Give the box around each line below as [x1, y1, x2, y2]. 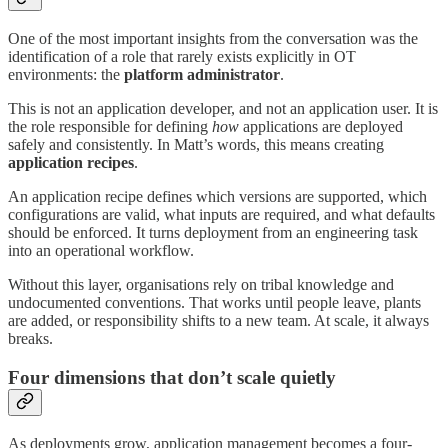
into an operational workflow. [8, 242, 194, 260]
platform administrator [124, 66, 280, 84]
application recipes [8, 154, 134, 172]
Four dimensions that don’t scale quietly [8, 366, 336, 388]
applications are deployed [239, 118, 403, 136]
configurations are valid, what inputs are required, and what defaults [8, 206, 435, 224]
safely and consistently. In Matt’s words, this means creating [8, 136, 384, 154]
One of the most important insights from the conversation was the [8, 30, 418, 48]
